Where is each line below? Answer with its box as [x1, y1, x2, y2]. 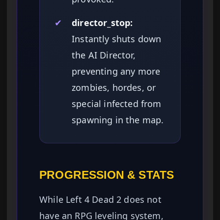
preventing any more [72, 65, 161, 78]
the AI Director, [72, 49, 136, 61]
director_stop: [72, 17, 133, 29]
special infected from [72, 98, 162, 110]
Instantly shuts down [72, 33, 162, 45]
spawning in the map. [72, 114, 164, 126]
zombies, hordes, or [72, 82, 156, 94]
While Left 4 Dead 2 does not [39, 193, 162, 206]
